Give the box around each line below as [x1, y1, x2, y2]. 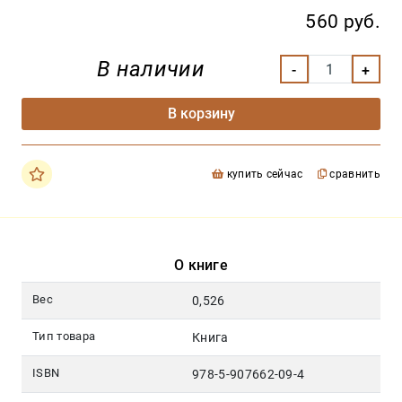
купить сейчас [223, 168, 303, 181]
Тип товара [32, 329, 96, 344]
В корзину [167, 105, 235, 123]
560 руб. [305, 11, 380, 33]
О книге [173, 257, 229, 275]
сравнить [327, 168, 380, 181]
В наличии [97, 57, 205, 83]
